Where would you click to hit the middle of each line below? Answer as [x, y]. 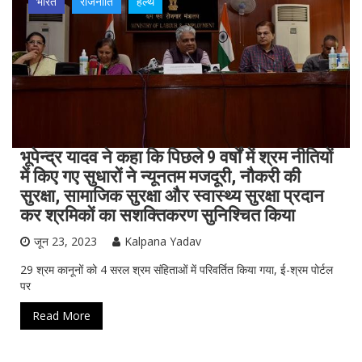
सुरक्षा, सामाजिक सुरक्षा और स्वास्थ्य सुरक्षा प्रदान [172, 196]
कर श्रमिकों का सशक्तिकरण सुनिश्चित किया [158, 215]
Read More [61, 315]
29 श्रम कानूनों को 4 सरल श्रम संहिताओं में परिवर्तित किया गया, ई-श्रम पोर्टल [177, 269]
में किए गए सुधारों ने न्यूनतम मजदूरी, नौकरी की [160, 176]
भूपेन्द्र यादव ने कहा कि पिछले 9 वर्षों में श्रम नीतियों [177, 157]
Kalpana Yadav [163, 241]
